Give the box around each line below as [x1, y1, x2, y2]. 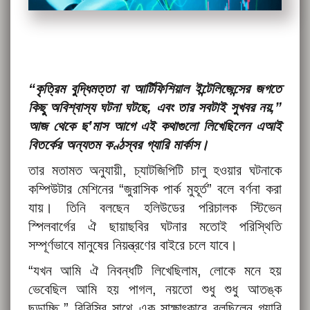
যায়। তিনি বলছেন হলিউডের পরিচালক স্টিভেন [28, 200, 282, 216]
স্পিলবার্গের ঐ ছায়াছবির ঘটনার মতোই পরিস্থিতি [28, 219, 282, 235]
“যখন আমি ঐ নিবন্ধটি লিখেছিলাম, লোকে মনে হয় [28, 263, 282, 279]
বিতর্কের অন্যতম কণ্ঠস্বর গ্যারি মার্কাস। [28, 137, 208, 153]
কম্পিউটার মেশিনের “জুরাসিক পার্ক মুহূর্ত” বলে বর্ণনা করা [28, 181, 282, 197]
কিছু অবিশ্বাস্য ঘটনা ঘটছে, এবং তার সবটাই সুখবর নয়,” [28, 100, 282, 116]
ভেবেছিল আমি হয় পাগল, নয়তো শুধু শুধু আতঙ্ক [28, 282, 282, 298]
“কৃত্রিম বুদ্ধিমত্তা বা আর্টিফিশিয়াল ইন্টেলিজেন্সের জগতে [28, 81, 282, 97]
